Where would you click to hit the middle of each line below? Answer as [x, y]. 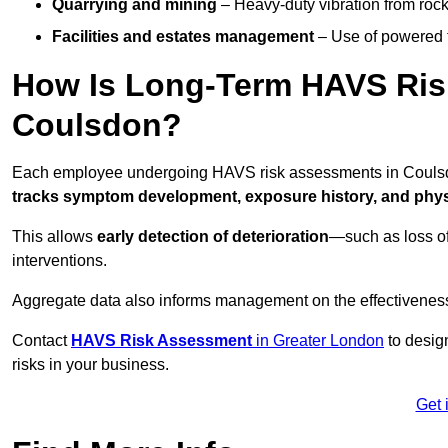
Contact [41, 341]
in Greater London [318, 341]
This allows [54, 237]
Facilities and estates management [183, 37]
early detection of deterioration [213, 237]
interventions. [59, 261]
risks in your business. [90, 365]
